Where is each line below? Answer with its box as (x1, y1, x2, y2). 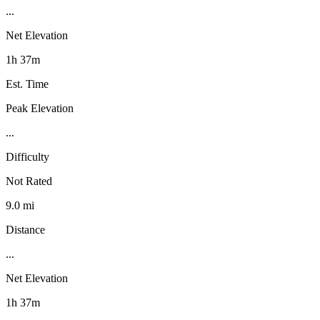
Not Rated (6, 174, 52, 187)
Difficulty (6, 150, 49, 163)
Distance (6, 223, 45, 236)
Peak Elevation (6, 101, 74, 114)
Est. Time (6, 77, 49, 90)
